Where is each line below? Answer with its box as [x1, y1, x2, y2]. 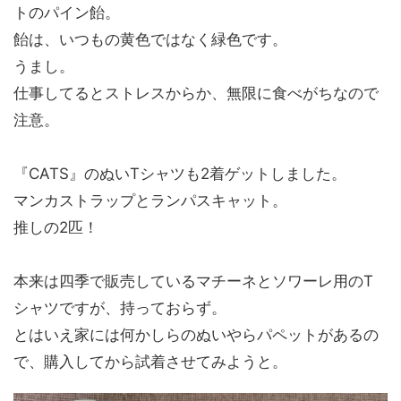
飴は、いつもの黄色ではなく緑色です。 [13, 30, 287, 49]
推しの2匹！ [13, 218, 98, 237]
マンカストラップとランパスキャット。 [13, 192, 287, 210]
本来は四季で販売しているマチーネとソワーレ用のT [13, 272, 373, 291]
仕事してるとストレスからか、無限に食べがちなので [13, 84, 379, 103]
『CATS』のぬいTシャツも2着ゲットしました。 [13, 165, 346, 183]
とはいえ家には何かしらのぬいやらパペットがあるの [13, 326, 379, 345]
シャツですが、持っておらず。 [13, 299, 226, 318]
